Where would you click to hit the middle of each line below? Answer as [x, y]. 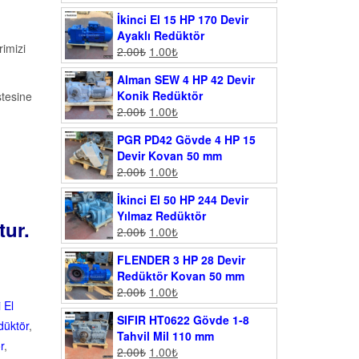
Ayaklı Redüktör [161, 36]
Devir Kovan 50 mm [169, 156]
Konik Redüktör [160, 96]
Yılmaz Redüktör [161, 216]
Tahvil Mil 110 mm [165, 336]
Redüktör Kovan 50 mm [181, 276]
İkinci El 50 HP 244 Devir [183, 200]
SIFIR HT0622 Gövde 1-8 [183, 320]
